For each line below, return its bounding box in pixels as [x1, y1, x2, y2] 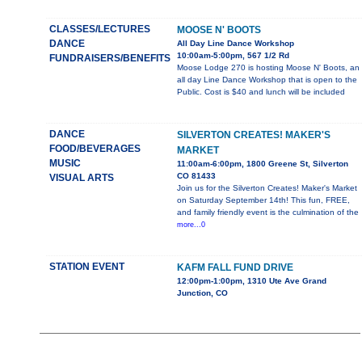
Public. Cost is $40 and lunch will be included [177, 87, 345, 97]
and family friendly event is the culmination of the [177, 208, 359, 217]
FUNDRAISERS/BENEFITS [49, 53, 170, 65]
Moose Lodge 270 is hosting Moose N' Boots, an [177, 63, 360, 73]
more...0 [177, 221, 205, 229]
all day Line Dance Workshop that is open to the [177, 75, 357, 85]
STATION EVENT [49, 261, 124, 273]
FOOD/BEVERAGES [49, 143, 141, 155]
